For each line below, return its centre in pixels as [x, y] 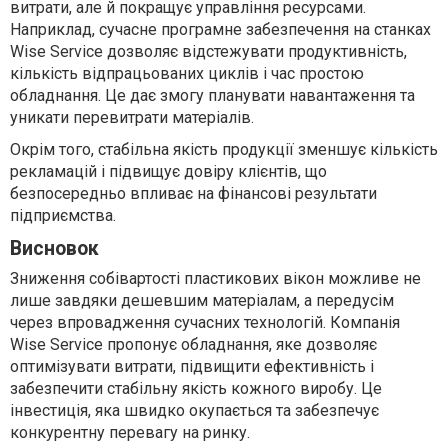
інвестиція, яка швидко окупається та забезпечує [194, 410]
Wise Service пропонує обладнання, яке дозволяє [193, 344]
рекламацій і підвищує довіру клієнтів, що [168, 171]
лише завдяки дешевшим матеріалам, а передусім [202, 300]
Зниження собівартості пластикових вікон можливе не [215, 278]
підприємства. [63, 215]
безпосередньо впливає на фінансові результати [193, 193]
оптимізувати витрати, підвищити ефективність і [192, 366]
